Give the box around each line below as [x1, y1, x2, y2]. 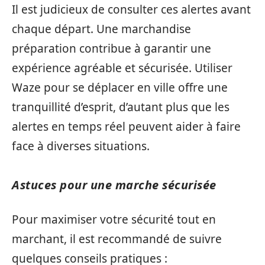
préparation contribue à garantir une [12, 40, 211, 56]
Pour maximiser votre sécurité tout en [12, 212, 216, 227]
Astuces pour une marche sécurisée [12, 176, 216, 193]
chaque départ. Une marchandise [12, 21, 191, 37]
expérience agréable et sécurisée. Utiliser [12, 60, 232, 76]
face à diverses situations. [12, 138, 150, 154]
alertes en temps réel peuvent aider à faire [12, 118, 241, 134]
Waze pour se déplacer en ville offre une [12, 79, 228, 95]
